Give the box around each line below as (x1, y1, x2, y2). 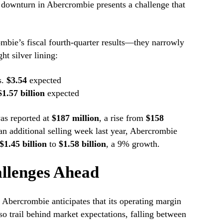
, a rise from (99, 113, 146, 123)
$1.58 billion (58, 139, 106, 149)
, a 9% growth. (106, 139, 160, 149)
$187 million (51, 113, 99, 123)
